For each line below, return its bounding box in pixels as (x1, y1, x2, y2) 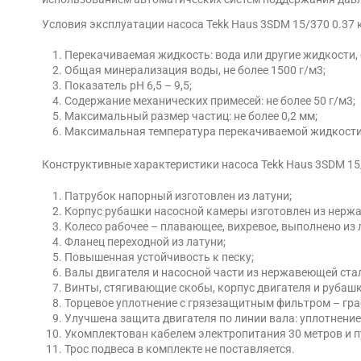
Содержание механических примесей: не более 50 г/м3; (64, 94, 355, 108)
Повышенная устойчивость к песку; (64, 251, 254, 264)
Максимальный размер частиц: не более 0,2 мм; (64, 110, 317, 123)
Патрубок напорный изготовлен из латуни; (64, 189, 292, 203)
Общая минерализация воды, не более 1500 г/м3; (64, 64, 326, 77)
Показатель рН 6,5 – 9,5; (64, 79, 192, 93)
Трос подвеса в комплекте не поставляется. (64, 342, 295, 356)
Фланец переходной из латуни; (64, 235, 226, 249)
